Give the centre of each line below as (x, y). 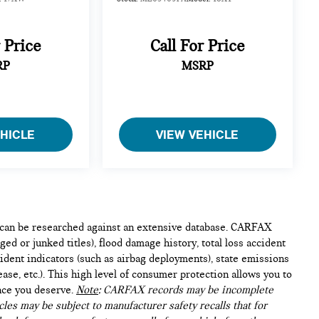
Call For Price (198, 46)
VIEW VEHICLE (198, 134)
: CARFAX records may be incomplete (186, 289)
